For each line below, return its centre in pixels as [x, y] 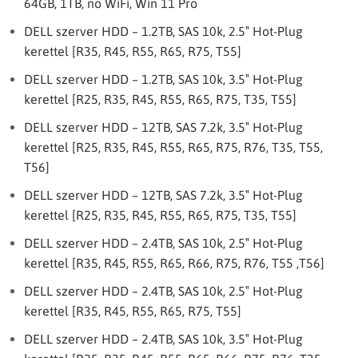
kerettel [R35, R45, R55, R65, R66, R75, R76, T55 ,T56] [174, 263]
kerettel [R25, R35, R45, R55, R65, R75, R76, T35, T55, [173, 147]
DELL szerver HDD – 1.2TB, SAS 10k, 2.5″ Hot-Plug [163, 31]
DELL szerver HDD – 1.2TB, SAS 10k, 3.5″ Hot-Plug [163, 79]
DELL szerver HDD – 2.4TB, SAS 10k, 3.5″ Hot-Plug [163, 339]
